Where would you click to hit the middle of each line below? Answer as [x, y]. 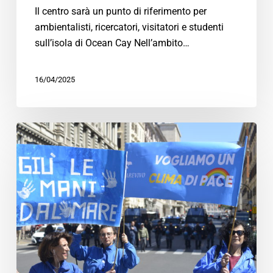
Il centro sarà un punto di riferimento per [120, 12]
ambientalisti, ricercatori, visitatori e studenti [129, 27]
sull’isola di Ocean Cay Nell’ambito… [112, 43]
